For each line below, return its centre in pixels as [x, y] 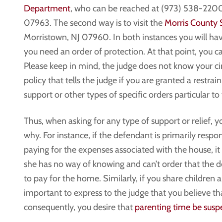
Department [47, 8]
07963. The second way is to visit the [94, 23]
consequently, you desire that [79, 207]
